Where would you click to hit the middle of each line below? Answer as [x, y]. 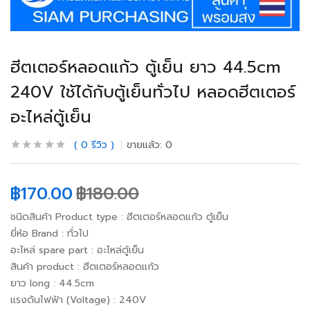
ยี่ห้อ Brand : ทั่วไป [49, 234]
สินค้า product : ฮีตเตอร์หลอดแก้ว [85, 267]
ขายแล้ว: [146, 145]
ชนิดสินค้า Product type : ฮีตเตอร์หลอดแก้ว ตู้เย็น [119, 217]
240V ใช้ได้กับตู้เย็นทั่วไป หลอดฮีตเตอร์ [153, 92]
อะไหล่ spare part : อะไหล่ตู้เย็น [77, 250]
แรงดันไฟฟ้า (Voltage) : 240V [78, 300]
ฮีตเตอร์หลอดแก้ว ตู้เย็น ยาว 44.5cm [145, 67]
